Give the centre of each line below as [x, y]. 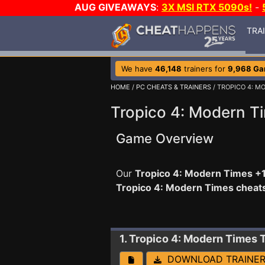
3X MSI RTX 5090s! [207, 7]
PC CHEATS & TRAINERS [174, 87]
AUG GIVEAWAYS [115, 7]
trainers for [205, 69]
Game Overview [165, 138]
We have [138, 69]
